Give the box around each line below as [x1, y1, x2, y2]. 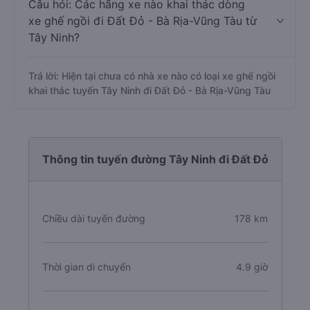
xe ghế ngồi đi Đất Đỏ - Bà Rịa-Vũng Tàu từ [28, 14, 257, 28]
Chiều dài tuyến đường [42, 212, 145, 224]
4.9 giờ [236, 261, 268, 273]
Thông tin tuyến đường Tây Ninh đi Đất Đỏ [42, 152, 268, 166]
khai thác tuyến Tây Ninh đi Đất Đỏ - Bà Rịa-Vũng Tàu [28, 84, 271, 96]
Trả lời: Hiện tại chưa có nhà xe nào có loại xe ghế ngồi [28, 70, 275, 82]
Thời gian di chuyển [42, 261, 131, 273]
